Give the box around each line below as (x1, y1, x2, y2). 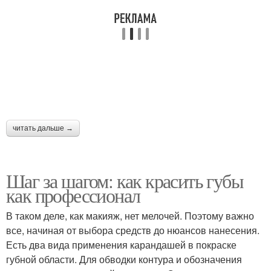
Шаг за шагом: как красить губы (6, 168, 243, 194)
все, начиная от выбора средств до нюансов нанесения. (6, 223, 260, 237)
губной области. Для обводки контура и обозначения (6, 252, 242, 266)
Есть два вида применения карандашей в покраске (6, 238, 237, 252)
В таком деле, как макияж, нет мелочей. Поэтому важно (6, 209, 254, 223)
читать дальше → (13, 124, 73, 132)
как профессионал (6, 182, 140, 208)
